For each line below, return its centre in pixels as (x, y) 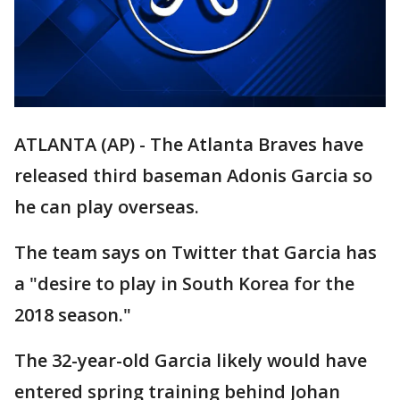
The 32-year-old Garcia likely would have (191, 361)
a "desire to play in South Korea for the (184, 284)
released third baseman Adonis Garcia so (193, 176)
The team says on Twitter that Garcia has (196, 253)
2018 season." (73, 315)
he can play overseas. (107, 207)
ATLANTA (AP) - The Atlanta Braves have (189, 145)
